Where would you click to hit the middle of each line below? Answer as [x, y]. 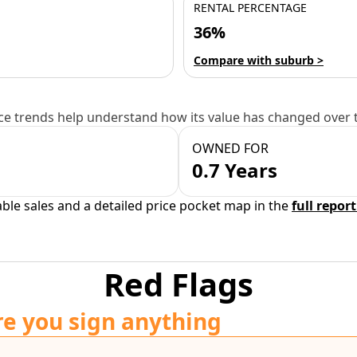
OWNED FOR [230, 148]
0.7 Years [235, 170]
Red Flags [178, 284]
